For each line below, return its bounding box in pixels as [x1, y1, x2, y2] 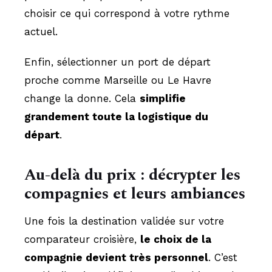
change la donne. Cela [24, 92, 140, 104]
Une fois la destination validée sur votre [24, 214, 224, 227]
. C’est [208, 251, 237, 263]
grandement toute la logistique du [24, 110, 208, 123]
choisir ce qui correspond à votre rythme [24, 7, 229, 19]
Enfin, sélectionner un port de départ [24, 55, 211, 68]
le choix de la [140, 233, 211, 245]
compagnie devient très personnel [24, 251, 208, 263]
